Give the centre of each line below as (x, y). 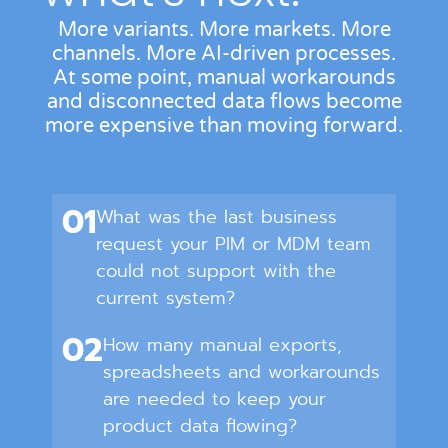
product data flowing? (200, 426)
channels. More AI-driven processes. (224, 53)
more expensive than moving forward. (224, 125)
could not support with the (216, 271)
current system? (165, 298)
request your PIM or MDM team (233, 244)
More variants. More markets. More (224, 29)
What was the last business (216, 217)
